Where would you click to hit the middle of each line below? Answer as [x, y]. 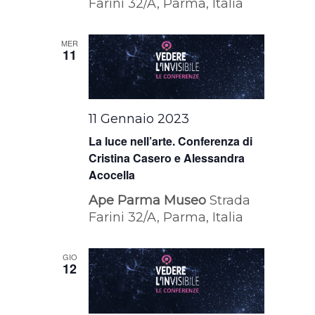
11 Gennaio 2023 [139, 119]
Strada [230, 201]
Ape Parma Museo [149, 201]
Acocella [112, 175]
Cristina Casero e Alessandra [167, 158]
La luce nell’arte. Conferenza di [171, 141]
